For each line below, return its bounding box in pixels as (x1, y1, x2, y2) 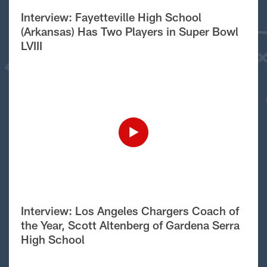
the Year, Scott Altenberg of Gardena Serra (21, 218, 240, 232)
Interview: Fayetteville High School (21, 10, 201, 24)
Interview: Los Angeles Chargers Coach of (21, 204, 239, 218)
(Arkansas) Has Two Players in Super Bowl (21, 24, 238, 38)
